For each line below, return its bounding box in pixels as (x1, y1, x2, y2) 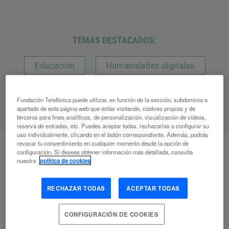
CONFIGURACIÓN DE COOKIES (64, 210, 159, 218)
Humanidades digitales (106, 60, 195, 71)
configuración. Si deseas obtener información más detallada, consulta (17, 147, 193, 156)
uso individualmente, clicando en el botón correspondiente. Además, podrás (17, 130, 209, 139)
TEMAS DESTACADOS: (73, 35, 156, 46)
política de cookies (40, 156, 91, 165)
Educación (34, 60, 75, 71)
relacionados (87, 195, 151, 210)
